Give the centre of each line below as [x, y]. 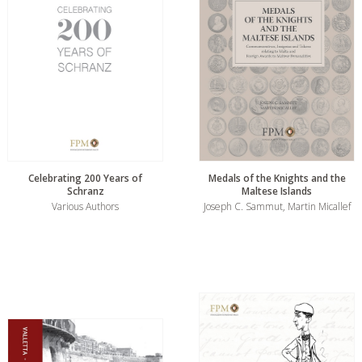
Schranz [85, 192]
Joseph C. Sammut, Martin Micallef [277, 207]
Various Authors [85, 207]
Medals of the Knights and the [277, 179]
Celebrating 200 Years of [85, 179]
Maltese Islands [277, 192]
